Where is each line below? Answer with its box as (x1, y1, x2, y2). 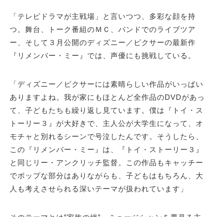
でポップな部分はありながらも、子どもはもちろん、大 (10, 171, 203, 180)
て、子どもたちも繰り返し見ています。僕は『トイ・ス (10, 106, 203, 115)
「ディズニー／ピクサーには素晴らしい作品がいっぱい (10, 80, 203, 89)
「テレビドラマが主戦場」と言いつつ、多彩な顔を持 (10, 12, 196, 21)
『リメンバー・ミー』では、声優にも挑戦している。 (10, 51, 196, 60)
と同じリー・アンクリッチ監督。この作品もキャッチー (10, 158, 203, 167)
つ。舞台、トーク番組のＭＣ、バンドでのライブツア (10, 25, 196, 34)
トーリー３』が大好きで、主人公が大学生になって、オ (10, 119, 203, 128)
